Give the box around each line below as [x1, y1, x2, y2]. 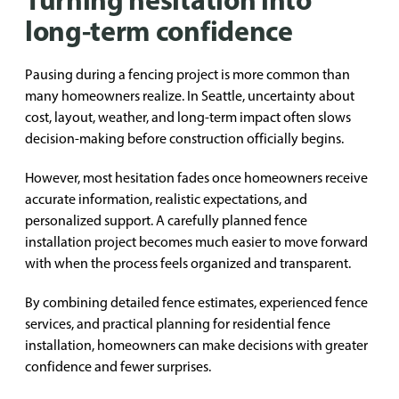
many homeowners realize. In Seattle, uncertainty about [25, 87, 354, 104]
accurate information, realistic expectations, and [25, 191, 307, 208]
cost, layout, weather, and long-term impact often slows [25, 109, 351, 126]
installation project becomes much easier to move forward [25, 233, 368, 250]
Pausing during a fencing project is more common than [25, 66, 350, 83]
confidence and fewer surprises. [25, 358, 211, 375]
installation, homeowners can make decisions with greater [25, 337, 368, 354]
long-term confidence [25, 12, 293, 48]
